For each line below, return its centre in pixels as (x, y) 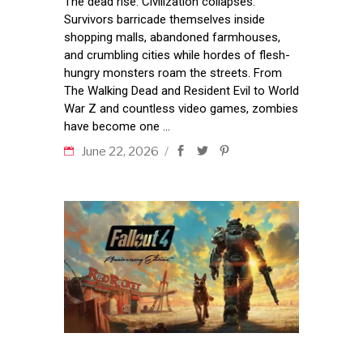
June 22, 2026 (121, 152)
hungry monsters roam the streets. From (173, 73)
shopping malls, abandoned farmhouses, (172, 38)
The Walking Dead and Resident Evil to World (181, 91)
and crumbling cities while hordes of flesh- (177, 56)
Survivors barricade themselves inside (164, 20)
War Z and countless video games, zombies (181, 109)
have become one (113, 127)
